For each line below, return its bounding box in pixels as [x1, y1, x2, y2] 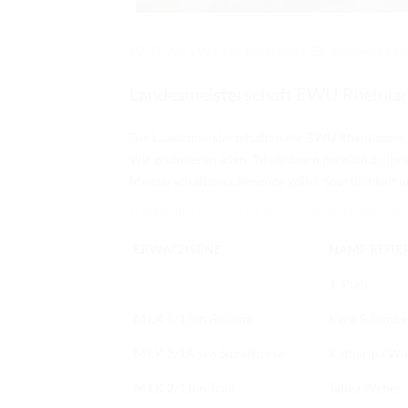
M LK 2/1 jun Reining [134, 311, 252, 327]
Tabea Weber [329, 380, 402, 396]
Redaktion [244, 44, 298, 59]
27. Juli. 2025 [144, 44, 219, 59]
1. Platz [329, 276, 370, 292]
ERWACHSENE [134, 241, 221, 258]
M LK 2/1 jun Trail [134, 380, 235, 396]
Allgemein [327, 44, 380, 59]
